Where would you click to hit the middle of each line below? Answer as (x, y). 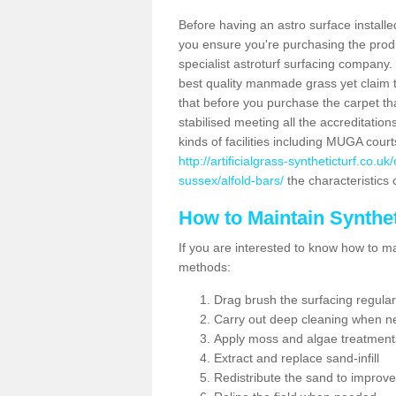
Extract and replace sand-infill (297, 358)
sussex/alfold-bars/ (231, 180)
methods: (205, 267)
